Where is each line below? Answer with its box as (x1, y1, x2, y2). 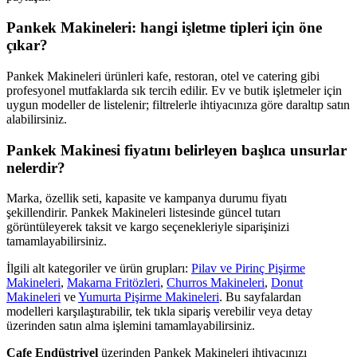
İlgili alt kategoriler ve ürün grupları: (6, 261, 191, 276)
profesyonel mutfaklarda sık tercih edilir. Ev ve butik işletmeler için (6, 83, 342, 97)
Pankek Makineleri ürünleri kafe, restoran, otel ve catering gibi (6, 69, 320, 83)
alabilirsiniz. (6, 112, 67, 126)
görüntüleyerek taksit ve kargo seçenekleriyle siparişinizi (6, 220, 289, 234)
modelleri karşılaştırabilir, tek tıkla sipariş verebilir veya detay (6, 304, 312, 319)
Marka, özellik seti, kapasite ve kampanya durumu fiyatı (6, 191, 287, 206)
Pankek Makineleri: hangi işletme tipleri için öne (6, 19, 322, 37)
